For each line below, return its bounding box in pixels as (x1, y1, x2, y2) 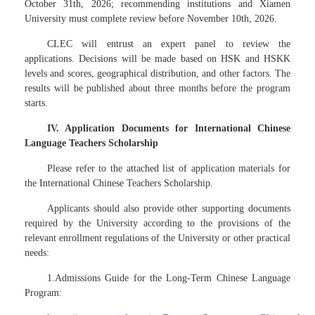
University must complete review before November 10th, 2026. (25, 13, 277, 24)
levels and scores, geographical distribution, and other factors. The (25, 68, 290, 79)
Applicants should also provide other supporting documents (47, 203, 290, 214)
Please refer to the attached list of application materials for (47, 163, 290, 174)
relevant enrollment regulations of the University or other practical (25, 233, 290, 243)
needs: (25, 247, 49, 258)
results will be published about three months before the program (25, 83, 290, 94)
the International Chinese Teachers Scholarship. (25, 178, 213, 188)
